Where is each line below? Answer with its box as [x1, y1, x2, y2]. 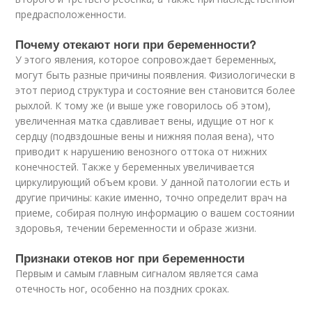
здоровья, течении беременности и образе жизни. [15, 221, 257, 235]
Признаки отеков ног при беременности [15, 249, 245, 266]
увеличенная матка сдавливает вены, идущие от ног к [15, 114, 274, 127]
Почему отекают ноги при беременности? [15, 35, 257, 52]
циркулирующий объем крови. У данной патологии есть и [15, 175, 290, 189]
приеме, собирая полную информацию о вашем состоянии [15, 205, 295, 219]
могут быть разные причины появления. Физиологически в [15, 68, 296, 81]
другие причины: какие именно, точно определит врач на [15, 190, 288, 204]
